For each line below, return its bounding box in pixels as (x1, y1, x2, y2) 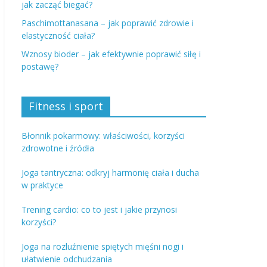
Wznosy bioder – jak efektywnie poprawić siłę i (21, 48, 201, 60)
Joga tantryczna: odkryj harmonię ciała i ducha (21, 167, 199, 178)
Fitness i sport (29, 99, 103, 113)
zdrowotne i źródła (21, 142, 94, 154)
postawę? (21, 61, 58, 72)
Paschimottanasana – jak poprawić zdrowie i (21, 17, 194, 29)
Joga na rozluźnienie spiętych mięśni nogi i (21, 241, 184, 252)
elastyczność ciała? (21, 30, 95, 41)
